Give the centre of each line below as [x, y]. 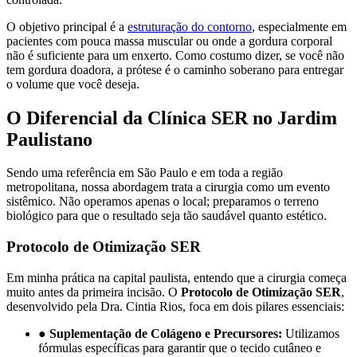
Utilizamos [311, 333]
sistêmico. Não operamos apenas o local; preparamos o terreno [163, 202]
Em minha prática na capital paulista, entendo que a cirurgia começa [177, 277]
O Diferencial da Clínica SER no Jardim [172, 118]
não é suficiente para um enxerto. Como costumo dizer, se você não [175, 55]
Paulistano [49, 139]
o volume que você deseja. [73, 84]
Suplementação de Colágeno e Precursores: [166, 333]
